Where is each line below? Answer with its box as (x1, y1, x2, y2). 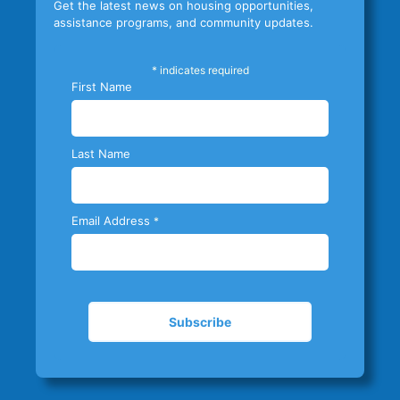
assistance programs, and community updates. (54, 15, 313, 29)
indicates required (156, 63, 249, 77)
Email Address (71, 213, 154, 228)
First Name (71, 79, 132, 94)
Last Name (71, 146, 130, 161)
